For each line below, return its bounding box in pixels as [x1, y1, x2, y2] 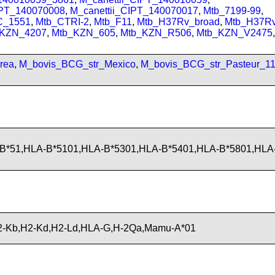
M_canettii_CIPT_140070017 [70, 6, 198, 16]
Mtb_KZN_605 [52, 28, 115, 38]
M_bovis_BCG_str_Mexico [19, 59, 136, 69]
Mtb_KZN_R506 [120, 28, 192, 38]
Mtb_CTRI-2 [36, 17, 89, 27]
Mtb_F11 [94, 17, 132, 27]
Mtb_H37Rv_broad [137, 17, 220, 27]
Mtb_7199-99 [203, 6, 261, 16]
